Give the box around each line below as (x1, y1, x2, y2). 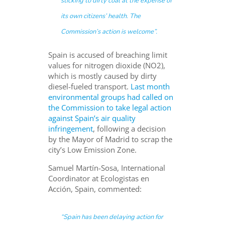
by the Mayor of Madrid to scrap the (48, 134, 173, 144)
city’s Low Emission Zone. (48, 144, 137, 155)
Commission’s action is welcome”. (61, 27, 158, 36)
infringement (48, 123, 93, 134)
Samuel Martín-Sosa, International (48, 162, 166, 173)
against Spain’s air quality (48, 113, 136, 123)
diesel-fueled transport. (48, 81, 131, 91)
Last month (131, 81, 170, 91)
